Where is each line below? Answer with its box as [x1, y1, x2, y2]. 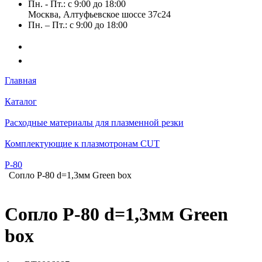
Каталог [5, 96, 37, 106]
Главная [5, 75, 36, 85]
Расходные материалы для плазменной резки [5, 118, 184, 127]
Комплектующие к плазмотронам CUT [5, 139, 160, 149]
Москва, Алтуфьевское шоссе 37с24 [28, 9, 171, 19]
